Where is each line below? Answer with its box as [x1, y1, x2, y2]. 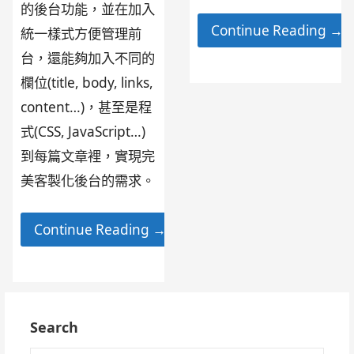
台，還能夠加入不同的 [21, 48, 156, 67]
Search [30, 318, 79, 337]
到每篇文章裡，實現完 [21, 146, 156, 165]
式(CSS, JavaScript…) [21, 122, 146, 141]
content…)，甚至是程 [21, 97, 153, 116]
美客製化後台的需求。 [21, 171, 156, 190]
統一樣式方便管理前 [21, 24, 142, 43]
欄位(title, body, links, [21, 73, 154, 92]
